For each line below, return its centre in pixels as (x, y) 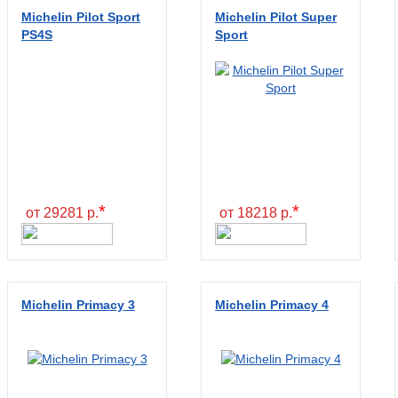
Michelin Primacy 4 (272, 305)
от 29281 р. (62, 213)
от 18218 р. (256, 213)
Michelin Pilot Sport (81, 17)
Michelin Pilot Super (276, 17)
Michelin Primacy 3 (78, 305)
